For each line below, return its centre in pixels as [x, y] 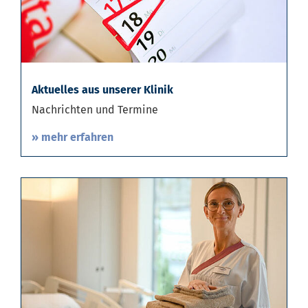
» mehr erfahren [73, 142]
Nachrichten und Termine [95, 115]
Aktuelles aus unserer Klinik [102, 95]
